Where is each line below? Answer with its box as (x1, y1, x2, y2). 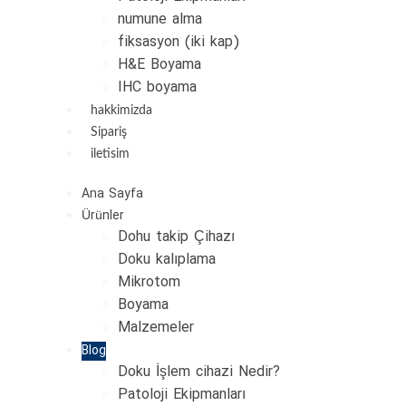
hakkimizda (91, 104, 152, 118)
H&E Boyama (118, 54, 201, 77)
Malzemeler (118, 317, 194, 340)
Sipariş (91, 126, 127, 140)
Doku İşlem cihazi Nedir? (118, 362, 280, 384)
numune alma (118, 9, 202, 32)
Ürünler (82, 207, 124, 227)
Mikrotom (118, 272, 180, 295)
